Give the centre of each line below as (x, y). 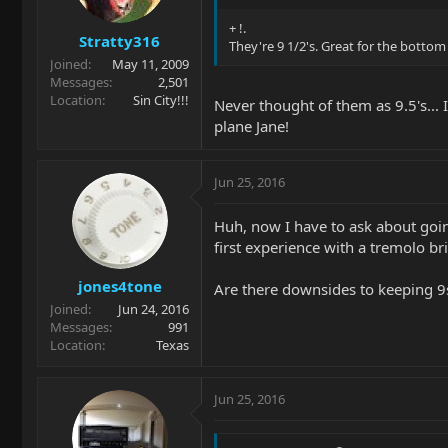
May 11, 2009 (150, 63)
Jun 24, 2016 (153, 309)
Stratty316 (119, 40)
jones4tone (119, 286)
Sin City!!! (161, 99)
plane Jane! (251, 125)
